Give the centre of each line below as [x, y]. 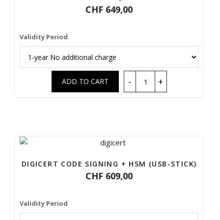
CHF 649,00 [109, 9]
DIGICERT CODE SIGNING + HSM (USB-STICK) [109, 164]
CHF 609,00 [109, 176]
